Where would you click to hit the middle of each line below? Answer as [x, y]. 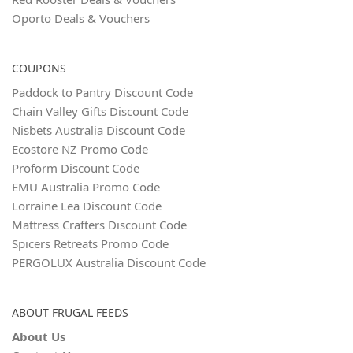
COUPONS [39, 68]
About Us [39, 336]
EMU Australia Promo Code [86, 186]
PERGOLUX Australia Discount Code [109, 262]
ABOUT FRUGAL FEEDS [70, 312]
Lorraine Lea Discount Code [87, 205]
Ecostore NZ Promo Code [80, 149]
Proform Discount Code [76, 167]
